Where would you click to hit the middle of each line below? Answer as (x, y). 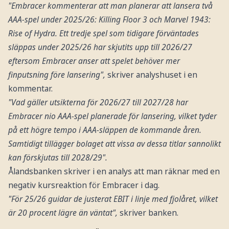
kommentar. (30, 88)
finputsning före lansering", (56, 74)
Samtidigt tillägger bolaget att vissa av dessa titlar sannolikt (114, 143)
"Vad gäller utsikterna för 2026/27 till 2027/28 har (98, 102)
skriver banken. (148, 212)
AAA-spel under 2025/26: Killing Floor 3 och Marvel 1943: (109, 19)
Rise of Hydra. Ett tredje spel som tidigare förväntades (103, 33)
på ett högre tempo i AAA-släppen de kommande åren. (105, 130)
